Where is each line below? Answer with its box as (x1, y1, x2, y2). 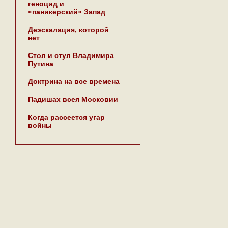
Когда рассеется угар (28, 113, 105, 121)
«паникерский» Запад (28, 8, 105, 16)
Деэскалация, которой (28, 25, 109, 34)
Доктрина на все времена (28, 77, 120, 85)
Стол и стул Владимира (28, 51, 114, 60)
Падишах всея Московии (28, 95, 118, 103)
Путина (28, 60, 53, 68)
